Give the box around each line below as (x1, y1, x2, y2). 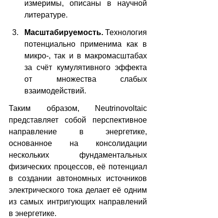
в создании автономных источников (9, 174, 147, 182)
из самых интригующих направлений (9, 197, 147, 206)
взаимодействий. (24, 86, 86, 95)
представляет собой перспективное (9, 115, 147, 124)
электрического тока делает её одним (9, 185, 147, 194)
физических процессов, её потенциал (9, 162, 147, 171)
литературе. (24, 10, 68, 19)
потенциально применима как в (24, 39, 147, 48)
